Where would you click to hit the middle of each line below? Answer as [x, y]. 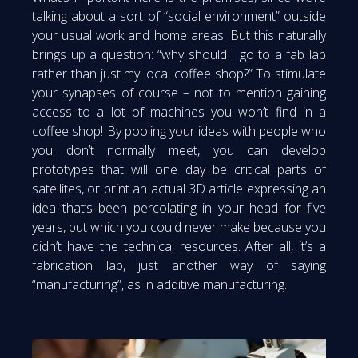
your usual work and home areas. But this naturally [179, 36]
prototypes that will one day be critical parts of [179, 170]
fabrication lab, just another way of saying [179, 266]
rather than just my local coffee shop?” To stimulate [179, 74]
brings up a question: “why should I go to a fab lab [179, 55]
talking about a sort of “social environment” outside [179, 16]
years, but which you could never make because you [179, 227]
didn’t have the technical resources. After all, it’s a [179, 247]
